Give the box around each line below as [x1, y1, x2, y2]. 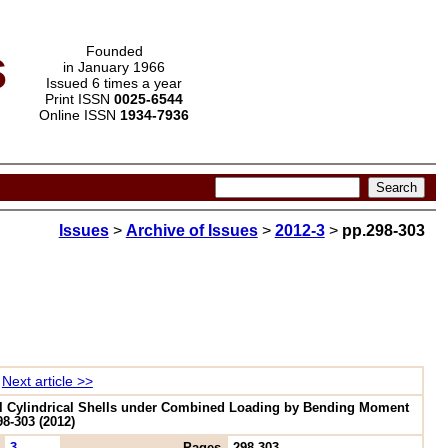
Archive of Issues [125, 222, 258, 240]
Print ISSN [45, 91, 114, 107]
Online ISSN [39, 107, 120, 123]
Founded [85, 43, 143, 59]
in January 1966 [63, 59, 165, 75]
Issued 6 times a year [46, 75, 182, 91]
